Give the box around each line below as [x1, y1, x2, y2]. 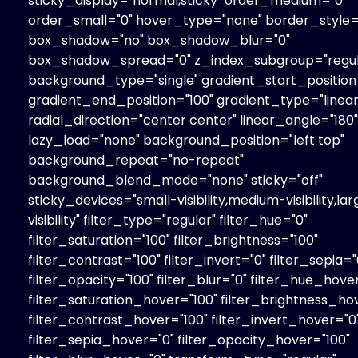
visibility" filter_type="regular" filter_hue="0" [28, 210, 308, 229]
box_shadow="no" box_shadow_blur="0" [28, 30, 290, 50]
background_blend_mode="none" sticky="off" [28, 170, 323, 189]
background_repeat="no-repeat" [28, 150, 244, 169]
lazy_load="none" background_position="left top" [28, 130, 344, 149]
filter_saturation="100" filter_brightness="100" [28, 230, 318, 249]
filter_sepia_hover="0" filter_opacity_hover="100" [28, 330, 350, 349]
